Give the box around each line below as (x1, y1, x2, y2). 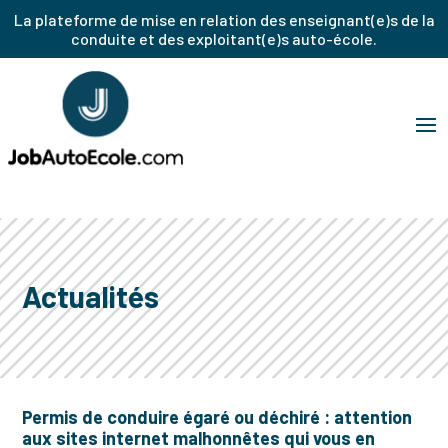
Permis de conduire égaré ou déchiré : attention (22, 406, 413, 428)
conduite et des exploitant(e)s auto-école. (71, 29, 377, 48)
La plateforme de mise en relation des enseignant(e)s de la (13, 10, 435, 29)
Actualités (22, 278, 160, 314)
